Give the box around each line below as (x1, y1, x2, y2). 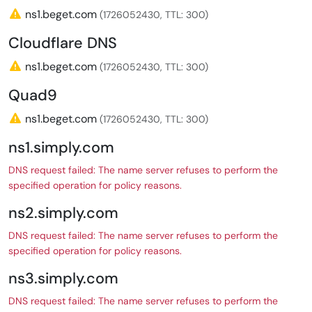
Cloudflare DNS (8, 33, 117, 54)
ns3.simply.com (8, 268, 118, 289)
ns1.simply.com (8, 137, 114, 158)
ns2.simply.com (8, 203, 118, 224)
